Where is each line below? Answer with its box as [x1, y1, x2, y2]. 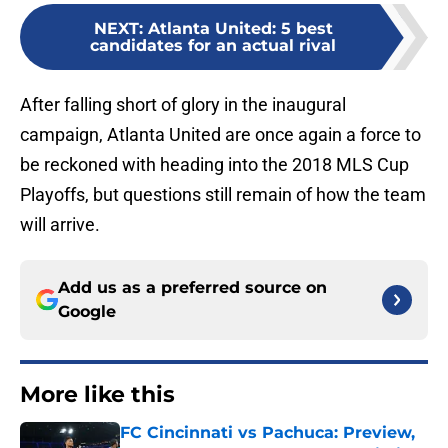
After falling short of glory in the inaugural [20, 94, 346, 116]
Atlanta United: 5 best [147, 19, 333, 39]
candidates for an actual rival [90, 36, 336, 56]
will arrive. [20, 214, 100, 236]
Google [58, 302, 116, 322]
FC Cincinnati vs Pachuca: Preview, [120, 423, 415, 443]
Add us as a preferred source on [58, 278, 327, 298]
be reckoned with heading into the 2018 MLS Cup [20, 154, 409, 176]
